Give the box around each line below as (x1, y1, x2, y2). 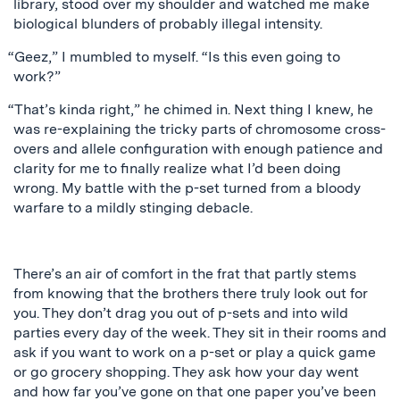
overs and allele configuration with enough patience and (13, 140, 383, 157)
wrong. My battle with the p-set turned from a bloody (13, 179, 361, 196)
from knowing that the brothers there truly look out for (13, 285, 368, 302)
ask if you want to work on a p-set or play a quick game (13, 344, 376, 361)
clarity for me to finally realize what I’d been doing (13, 160, 341, 177)
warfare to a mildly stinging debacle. (13, 199, 253, 216)
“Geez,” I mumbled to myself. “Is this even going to (7, 48, 340, 65)
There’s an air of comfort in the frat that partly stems (13, 265, 356, 282)
